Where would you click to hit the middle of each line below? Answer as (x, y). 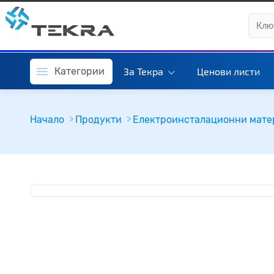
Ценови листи (228, 71)
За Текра (144, 71)
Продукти (98, 120)
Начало (47, 120)
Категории (79, 71)
